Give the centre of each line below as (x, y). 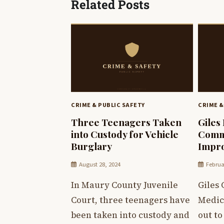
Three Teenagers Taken (126, 122)
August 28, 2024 (100, 164)
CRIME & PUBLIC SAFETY (108, 105)
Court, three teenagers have (130, 200)
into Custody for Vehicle (125, 134)
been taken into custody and (130, 215)
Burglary (91, 146)
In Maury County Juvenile (124, 185)
